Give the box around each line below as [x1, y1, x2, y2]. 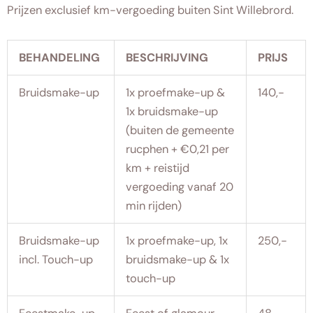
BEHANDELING [19, 50, 101, 65]
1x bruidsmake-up [126, 103, 219, 119]
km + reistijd [126, 160, 190, 175]
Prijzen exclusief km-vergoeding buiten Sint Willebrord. [7, 2, 293, 17]
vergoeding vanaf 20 [126, 179, 234, 194]
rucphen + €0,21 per [126, 141, 230, 156]
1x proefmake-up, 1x [126, 233, 228, 248]
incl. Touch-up [19, 252, 94, 267]
